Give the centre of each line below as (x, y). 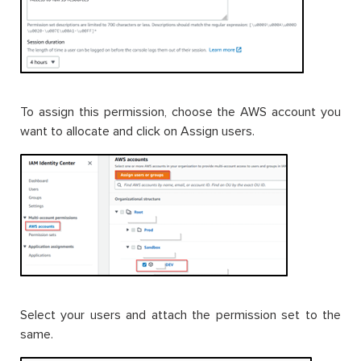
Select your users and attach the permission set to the (180, 315)
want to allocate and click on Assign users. (137, 132)
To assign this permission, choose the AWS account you (180, 112)
